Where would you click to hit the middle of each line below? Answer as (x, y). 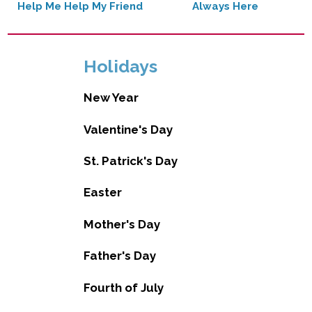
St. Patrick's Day (130, 161)
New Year (111, 98)
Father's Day (119, 256)
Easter (102, 193)
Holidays (120, 66)
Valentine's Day (128, 129)
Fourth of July (123, 287)
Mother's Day (122, 224)
